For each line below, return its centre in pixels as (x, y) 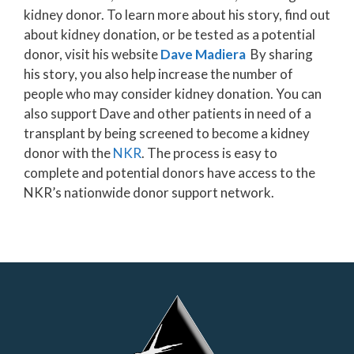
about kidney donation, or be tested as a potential (169, 35)
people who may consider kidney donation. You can (173, 94)
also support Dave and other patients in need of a (168, 114)
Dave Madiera (203, 55)
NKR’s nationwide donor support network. (149, 193)
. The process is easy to (209, 153)
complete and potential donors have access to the (169, 173)
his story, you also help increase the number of (158, 74)
